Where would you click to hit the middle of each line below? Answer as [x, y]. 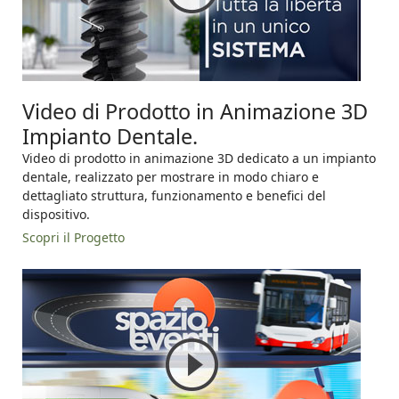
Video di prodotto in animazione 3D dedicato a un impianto [199, 159]
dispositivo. [56, 215]
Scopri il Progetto [73, 238]
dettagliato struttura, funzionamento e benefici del [174, 196]
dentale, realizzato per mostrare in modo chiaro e [171, 177]
